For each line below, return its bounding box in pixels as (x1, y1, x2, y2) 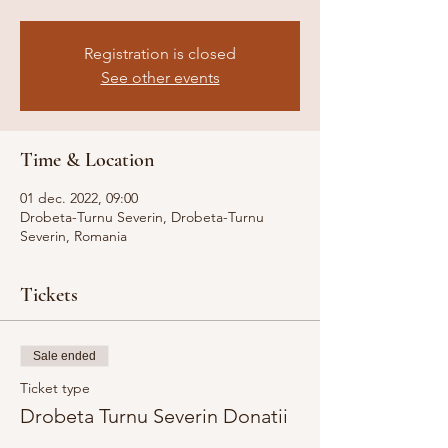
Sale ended (33, 349, 96, 363)
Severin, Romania (20, 227, 127, 245)
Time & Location (20, 148, 154, 172)
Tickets (20, 283, 78, 307)
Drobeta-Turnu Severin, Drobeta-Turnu (20, 208, 264, 226)
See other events (100, 68, 220, 87)
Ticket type (20, 379, 90, 397)
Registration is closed (84, 44, 236, 63)
